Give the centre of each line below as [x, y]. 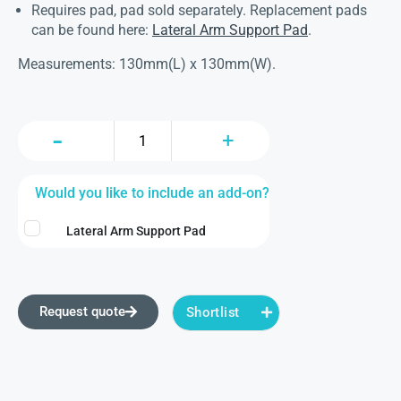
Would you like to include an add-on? [152, 193]
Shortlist [213, 312]
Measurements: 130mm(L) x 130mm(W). [147, 64]
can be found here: [92, 30]
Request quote [82, 312]
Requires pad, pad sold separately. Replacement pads [199, 11]
